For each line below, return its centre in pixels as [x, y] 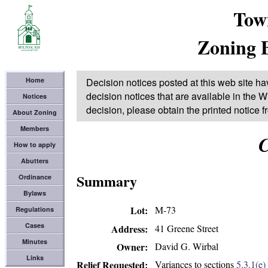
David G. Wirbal [187, 246]
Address [128, 229]
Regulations [35, 209]
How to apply [35, 144]
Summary [107, 181]
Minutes [35, 241]
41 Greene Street [187, 228]
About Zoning [35, 112]
